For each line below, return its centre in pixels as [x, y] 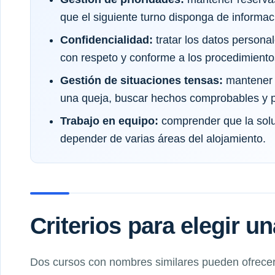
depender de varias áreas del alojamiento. [163, 138]
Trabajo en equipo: [109, 121]
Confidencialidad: [107, 40]
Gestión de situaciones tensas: [141, 80]
